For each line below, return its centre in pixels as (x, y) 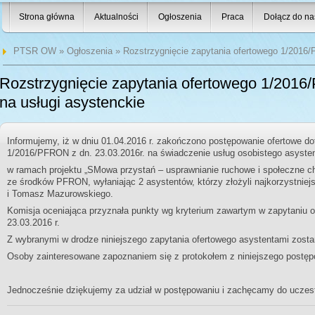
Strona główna (47, 17)
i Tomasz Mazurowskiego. (60, 194)
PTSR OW (34, 51)
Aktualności (116, 17)
